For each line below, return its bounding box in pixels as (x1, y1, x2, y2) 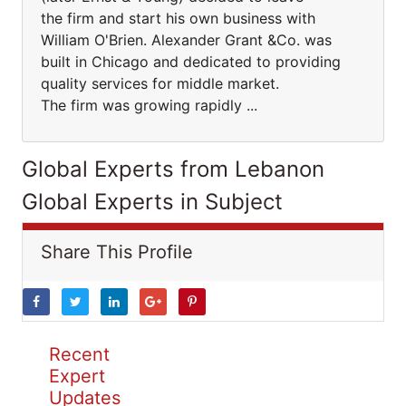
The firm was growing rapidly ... (41, 96, 257, 114)
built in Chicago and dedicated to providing (41, 53, 341, 71)
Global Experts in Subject (22, 188, 283, 215)
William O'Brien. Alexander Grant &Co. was (41, 31, 332, 49)
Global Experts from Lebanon (22, 156, 324, 182)
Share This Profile (41, 241, 193, 263)
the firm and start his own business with (41, 9, 315, 27)
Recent (49, 343, 110, 365)
